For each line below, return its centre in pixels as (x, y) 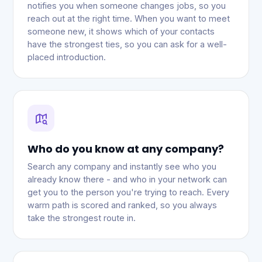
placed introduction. (67, 57)
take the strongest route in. (82, 218)
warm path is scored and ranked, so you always (122, 205)
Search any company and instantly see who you (122, 166)
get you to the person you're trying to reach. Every (128, 192)
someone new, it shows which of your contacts (121, 31)
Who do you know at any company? (126, 149)
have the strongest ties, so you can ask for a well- (127, 44)
